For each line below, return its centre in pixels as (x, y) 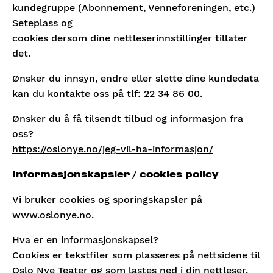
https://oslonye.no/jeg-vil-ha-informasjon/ (113, 149)
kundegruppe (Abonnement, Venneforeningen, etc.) (134, 8)
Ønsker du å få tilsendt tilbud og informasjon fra (128, 119)
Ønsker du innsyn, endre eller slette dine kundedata (136, 78)
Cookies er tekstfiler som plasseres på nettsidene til (136, 255)
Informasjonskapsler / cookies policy (115, 175)
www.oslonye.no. (53, 215)
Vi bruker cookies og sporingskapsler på (107, 200)
